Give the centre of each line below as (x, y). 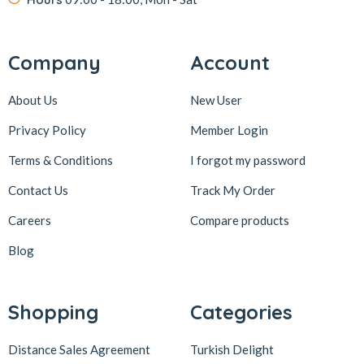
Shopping (53, 312)
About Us (33, 100)
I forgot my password (248, 160)
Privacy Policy (47, 130)
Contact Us (38, 190)
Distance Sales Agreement (79, 349)
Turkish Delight (232, 349)
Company (54, 62)
